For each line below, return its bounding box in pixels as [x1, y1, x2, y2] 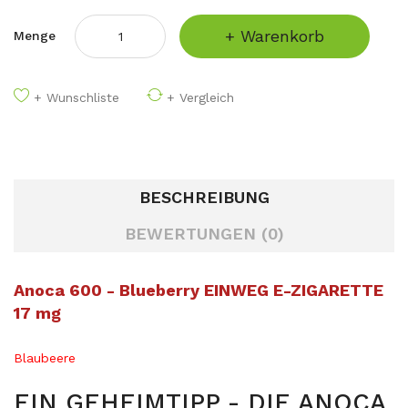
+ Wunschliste [34, 90, 119, 105]
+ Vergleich [167, 90, 234, 105]
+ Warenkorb [225, 26, 324, 46]
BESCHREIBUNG [138, 188, 270, 207]
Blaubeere [14, 351, 76, 365]
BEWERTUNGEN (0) [124, 224, 284, 243]
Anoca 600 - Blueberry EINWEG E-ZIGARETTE [14, 280, 383, 300]
